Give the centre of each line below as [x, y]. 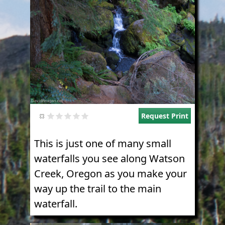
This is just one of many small [103, 144]
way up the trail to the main [98, 189]
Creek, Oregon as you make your [110, 174]
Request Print [165, 116]
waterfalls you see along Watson [109, 159]
